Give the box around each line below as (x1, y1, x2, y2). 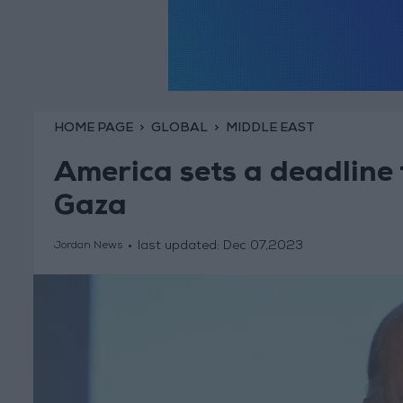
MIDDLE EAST (225, 121, 315, 135)
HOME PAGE (53, 121, 133, 135)
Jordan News (53, 241, 122, 253)
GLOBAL (150, 121, 208, 135)
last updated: (137, 240, 223, 254)
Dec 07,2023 (222, 240, 303, 254)
